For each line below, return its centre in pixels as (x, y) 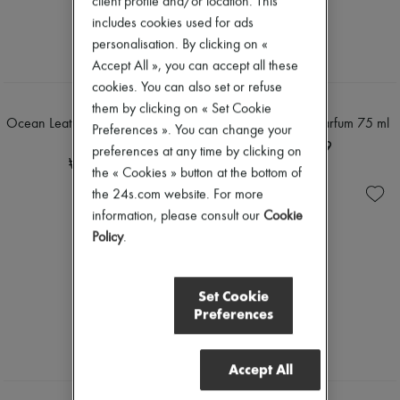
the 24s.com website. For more (177, 195)
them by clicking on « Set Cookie (181, 109)
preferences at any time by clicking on (196, 152)
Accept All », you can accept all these (195, 67)
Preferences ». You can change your (192, 131)
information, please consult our (177, 217)
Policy (107, 238)
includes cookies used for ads (172, 24)
